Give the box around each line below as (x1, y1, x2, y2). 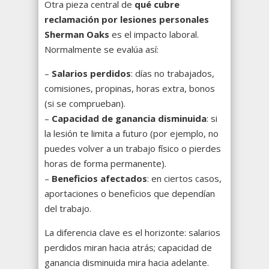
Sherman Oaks (44, 28, 109, 41)
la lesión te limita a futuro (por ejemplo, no (44, 127, 219, 140)
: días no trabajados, (131, 67, 214, 80)
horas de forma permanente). (44, 157, 166, 170)
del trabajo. (44, 202, 91, 215)
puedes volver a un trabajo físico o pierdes (44, 142, 221, 155)
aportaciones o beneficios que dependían (44, 187, 215, 200)
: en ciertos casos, (147, 172, 222, 185)
